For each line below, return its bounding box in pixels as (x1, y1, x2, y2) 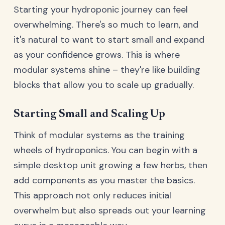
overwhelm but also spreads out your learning (14, 204, 206, 216)
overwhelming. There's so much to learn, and (14, 18, 198, 31)
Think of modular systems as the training (14, 129, 185, 141)
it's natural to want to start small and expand (14, 33, 204, 46)
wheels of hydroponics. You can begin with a (14, 144, 197, 156)
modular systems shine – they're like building (14, 63, 200, 76)
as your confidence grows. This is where (14, 48, 180, 61)
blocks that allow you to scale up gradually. (14, 78, 194, 91)
